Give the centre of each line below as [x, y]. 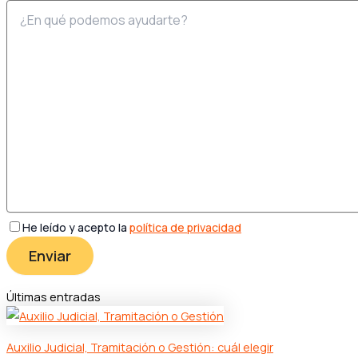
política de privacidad [185, 228]
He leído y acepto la [76, 228]
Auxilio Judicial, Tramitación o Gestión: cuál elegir [140, 346]
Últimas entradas [54, 296]
